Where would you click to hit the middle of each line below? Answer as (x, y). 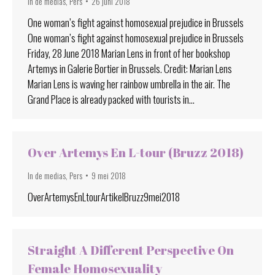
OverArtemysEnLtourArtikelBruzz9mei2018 (104, 196)
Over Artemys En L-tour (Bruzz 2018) (136, 152)
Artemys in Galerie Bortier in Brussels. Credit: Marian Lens (130, 68)
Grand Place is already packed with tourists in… (111, 99)
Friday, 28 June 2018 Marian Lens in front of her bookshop (129, 53)
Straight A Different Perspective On (131, 250)
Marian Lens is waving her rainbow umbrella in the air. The (129, 83)
